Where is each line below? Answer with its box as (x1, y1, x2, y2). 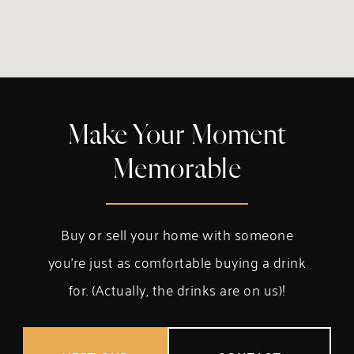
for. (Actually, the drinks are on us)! (68, 277, 286, 303)
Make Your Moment (67, 122, 287, 151)
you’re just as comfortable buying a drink (47, 249, 307, 275)
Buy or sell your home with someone (61, 221, 293, 247)
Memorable (112, 156, 242, 185)
